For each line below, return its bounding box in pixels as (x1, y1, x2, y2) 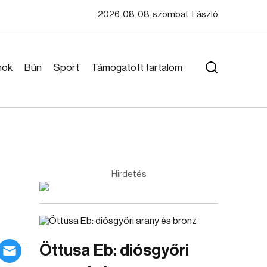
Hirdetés (111, 170, 147, 179)
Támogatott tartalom (91, 63, 182, 73)
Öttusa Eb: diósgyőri (39, 242, 189, 259)
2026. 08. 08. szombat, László (98, 10, 218, 19)
